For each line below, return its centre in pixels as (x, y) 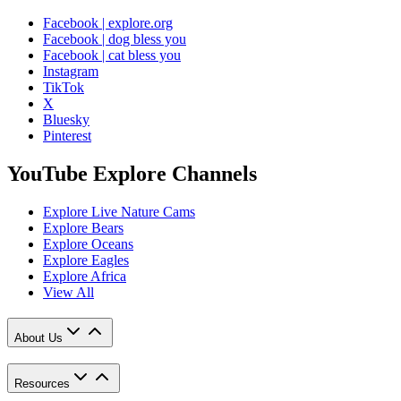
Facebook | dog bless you (115, 39)
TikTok (64, 88)
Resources (42, 384)
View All (68, 293)
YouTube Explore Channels (132, 174)
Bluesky (66, 120)
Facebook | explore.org (108, 23)
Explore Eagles (86, 260)
